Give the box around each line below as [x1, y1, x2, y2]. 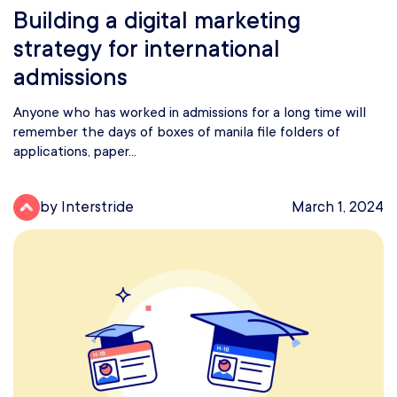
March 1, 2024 [292, 198, 384, 216]
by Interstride [40, 198, 134, 216]
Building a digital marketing [13, 6, 300, 34]
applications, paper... [13, 143, 136, 160]
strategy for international [13, 35, 280, 62]
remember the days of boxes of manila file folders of [13, 123, 340, 140]
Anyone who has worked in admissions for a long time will [13, 104, 366, 121]
